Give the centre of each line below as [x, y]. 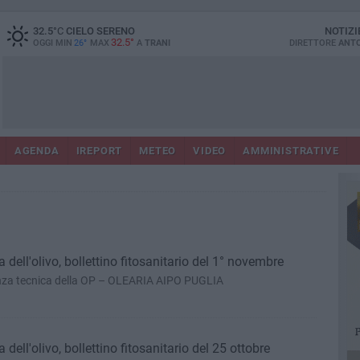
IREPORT [99, 151]
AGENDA [37, 151]
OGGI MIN [52, 43]
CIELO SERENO [99, 31]
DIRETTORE [313, 43]
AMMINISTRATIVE [291, 151]
